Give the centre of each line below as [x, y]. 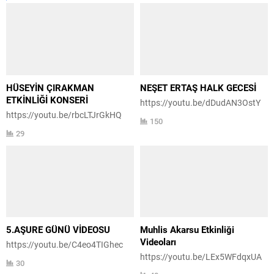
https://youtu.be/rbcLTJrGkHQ [64, 114]
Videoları [158, 242]
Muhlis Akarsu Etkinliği [187, 230]
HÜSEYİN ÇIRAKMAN [50, 87]
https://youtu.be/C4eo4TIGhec [65, 245]
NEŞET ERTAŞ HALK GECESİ [198, 87]
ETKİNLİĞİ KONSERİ [47, 99]
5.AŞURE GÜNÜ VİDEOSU [58, 230]
